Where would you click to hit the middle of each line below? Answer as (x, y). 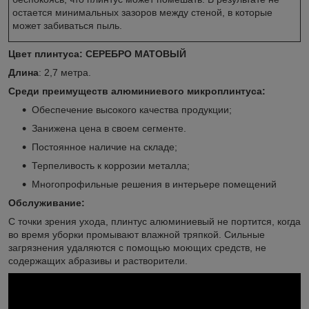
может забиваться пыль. (67, 25)
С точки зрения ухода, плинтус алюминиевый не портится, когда (154, 221)
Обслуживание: (47, 202)
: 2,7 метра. (65, 72)
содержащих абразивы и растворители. (98, 260)
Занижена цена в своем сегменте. (109, 128)
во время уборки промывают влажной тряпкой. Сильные (137, 234)
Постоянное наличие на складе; (104, 147)
